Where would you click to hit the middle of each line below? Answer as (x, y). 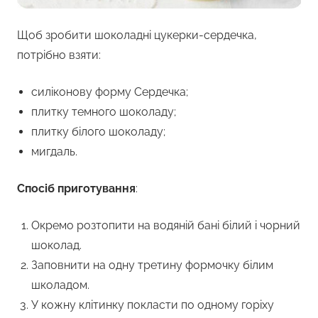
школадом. (60, 285)
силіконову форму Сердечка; (110, 92)
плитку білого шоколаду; (98, 132)
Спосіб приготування (76, 189)
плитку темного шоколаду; (104, 112)
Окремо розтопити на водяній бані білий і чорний (166, 226)
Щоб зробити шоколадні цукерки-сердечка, (137, 35)
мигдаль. (54, 152)
